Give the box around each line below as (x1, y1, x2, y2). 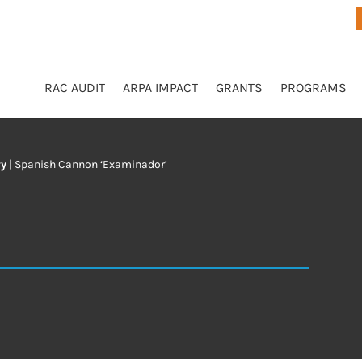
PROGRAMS (280, 80, 347, 95)
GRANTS (215, 80, 263, 95)
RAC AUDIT (44, 80, 105, 95)
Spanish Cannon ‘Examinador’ (15, 157, 168, 171)
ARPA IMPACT (122, 80, 198, 95)
